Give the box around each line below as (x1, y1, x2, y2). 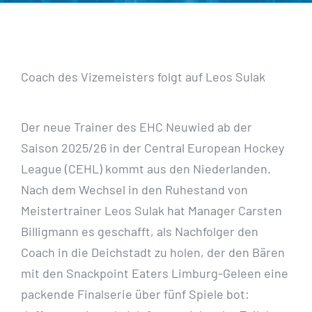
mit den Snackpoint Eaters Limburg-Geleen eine (21, 265, 288, 281)
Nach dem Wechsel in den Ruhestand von (21, 182, 248, 198)
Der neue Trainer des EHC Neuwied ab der (21, 119, 252, 135)
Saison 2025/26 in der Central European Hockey (21, 140, 284, 156)
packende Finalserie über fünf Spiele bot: (21, 286, 249, 302)
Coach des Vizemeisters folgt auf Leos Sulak (21, 69, 265, 85)
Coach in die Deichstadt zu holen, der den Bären (21, 244, 285, 260)
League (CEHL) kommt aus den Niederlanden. (21, 161, 271, 177)
